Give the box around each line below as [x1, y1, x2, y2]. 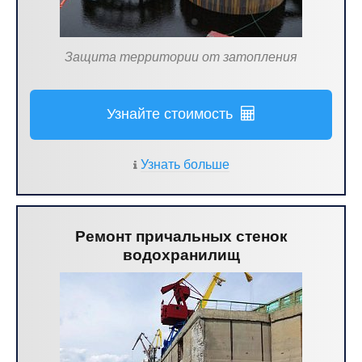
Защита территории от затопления [65, 50, 297, 64]
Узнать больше [141, 158, 229, 171]
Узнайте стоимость [107, 106, 241, 122]
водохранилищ [122, 246, 240, 263]
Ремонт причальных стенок [74, 228, 288, 245]
